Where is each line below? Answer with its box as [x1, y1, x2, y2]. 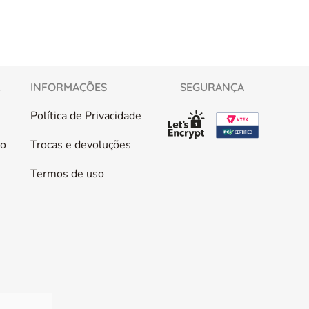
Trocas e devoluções [30, 137, 131, 152]
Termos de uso [30, 166, 104, 181]
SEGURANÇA [180, 80, 244, 94]
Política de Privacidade [30, 108, 141, 123]
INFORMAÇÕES [30, 80, 107, 94]
